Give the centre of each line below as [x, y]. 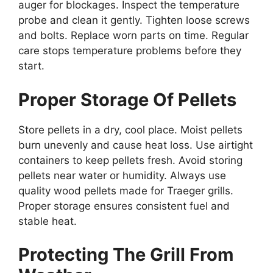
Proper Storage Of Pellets [127, 99]
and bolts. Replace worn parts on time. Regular [133, 36]
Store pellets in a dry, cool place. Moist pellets [130, 129]
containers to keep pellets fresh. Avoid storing [130, 160]
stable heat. [48, 221]
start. [31, 66]
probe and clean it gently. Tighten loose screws [134, 20]
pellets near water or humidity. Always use [122, 175]
